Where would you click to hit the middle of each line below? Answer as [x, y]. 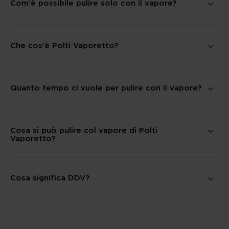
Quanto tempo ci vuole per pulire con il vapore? [106, 87]
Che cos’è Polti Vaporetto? [64, 45]
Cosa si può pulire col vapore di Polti [84, 130]
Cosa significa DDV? [50, 177]
